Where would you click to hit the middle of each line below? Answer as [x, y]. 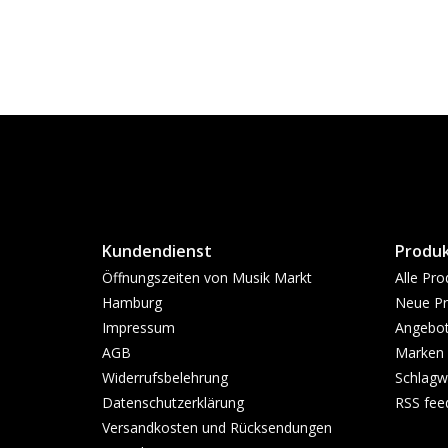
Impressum [138, 327]
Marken [419, 352]
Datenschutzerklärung [173, 402]
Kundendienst [157, 251]
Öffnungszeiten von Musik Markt [207, 277]
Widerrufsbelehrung [165, 377]
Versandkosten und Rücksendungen [217, 427]
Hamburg [132, 302]
